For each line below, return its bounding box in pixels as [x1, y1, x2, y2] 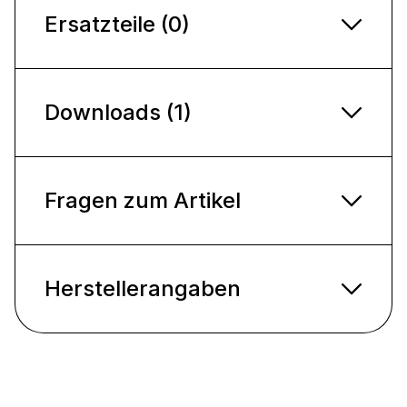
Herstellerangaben [45, 274, 241, 302]
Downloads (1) [45, 98, 192, 125]
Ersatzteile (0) [45, 10, 190, 37]
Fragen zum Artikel [45, 186, 241, 213]
